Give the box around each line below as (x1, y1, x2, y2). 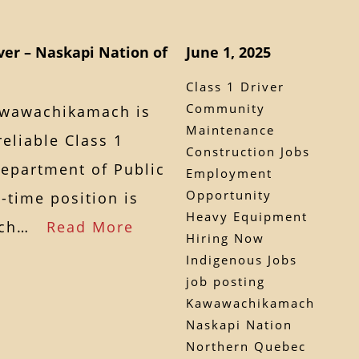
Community (185, 99, 265, 116)
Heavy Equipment (185, 208, 308, 224)
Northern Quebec (185, 337, 306, 354)
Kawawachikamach (185, 294, 315, 311)
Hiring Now (185, 229, 264, 246)
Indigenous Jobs (185, 251, 297, 268)
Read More (46, 216, 134, 236)
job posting (185, 272, 265, 289)
